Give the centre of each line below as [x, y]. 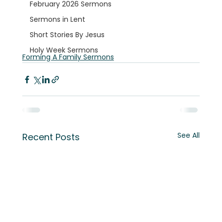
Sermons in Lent [57, 19]
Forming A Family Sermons [68, 57]
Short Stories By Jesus [67, 35]
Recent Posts [51, 137]
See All [189, 136]
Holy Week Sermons [64, 50]
